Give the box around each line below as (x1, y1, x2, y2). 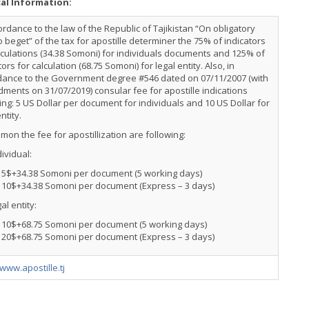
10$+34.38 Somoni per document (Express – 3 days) (1, 179, 215, 192)
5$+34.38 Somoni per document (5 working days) (1, 167, 202, 179)
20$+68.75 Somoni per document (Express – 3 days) (1, 230, 215, 243)
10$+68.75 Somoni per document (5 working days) (1, 218, 207, 230)
